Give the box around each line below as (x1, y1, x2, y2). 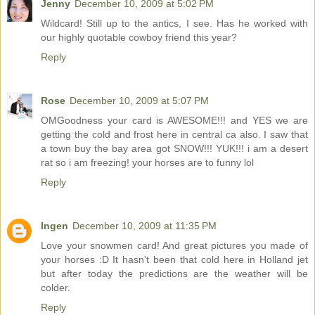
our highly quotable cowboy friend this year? (41, 32, 237, 44)
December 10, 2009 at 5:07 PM (70, 95, 209, 107)
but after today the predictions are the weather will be (41, 268, 308, 280)
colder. (41, 282, 70, 294)
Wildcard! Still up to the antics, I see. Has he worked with (41, 18, 308, 30)
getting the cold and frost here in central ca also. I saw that (41, 129, 308, 141)
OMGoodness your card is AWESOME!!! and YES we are (41, 115, 308, 127)
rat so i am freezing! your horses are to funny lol (41, 157, 254, 169)
